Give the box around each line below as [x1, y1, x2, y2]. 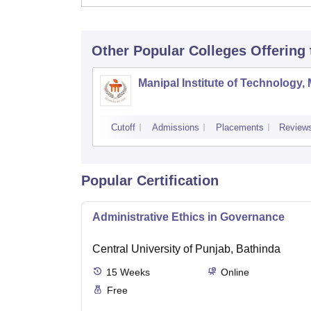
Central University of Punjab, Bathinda [92, 242, 280, 255]
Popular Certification [81, 172, 219, 188]
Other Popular [92, 42, 185, 58]
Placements [216, 121, 264, 133]
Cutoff [111, 121, 135, 133]
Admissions [152, 121, 199, 133]
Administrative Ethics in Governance [92, 210, 285, 223]
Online [220, 266, 249, 278]
